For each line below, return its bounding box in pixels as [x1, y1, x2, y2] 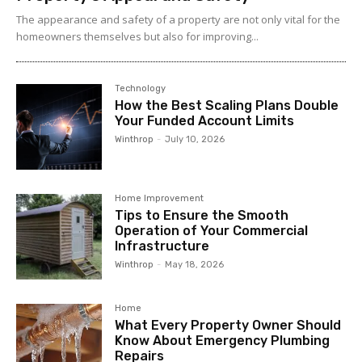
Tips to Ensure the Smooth [115, 208, 289, 224]
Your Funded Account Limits [115, 113, 295, 129]
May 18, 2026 [165, 259, 225, 271]
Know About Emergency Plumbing [115, 333, 330, 349]
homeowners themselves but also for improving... [16, 29, 259, 44]
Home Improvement [115, 193, 204, 204]
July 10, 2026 [165, 134, 225, 145]
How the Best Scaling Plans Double [115, 98, 339, 114]
